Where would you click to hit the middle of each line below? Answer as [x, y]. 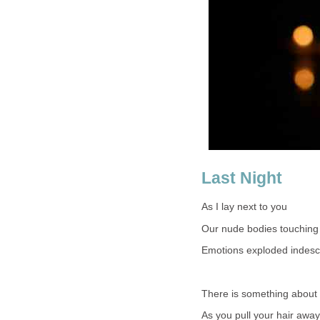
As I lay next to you [244, 207]
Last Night [242, 177]
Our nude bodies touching [260, 229]
